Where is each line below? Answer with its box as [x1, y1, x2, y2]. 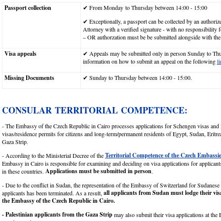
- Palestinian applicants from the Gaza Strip [2, 210, 112, 219]
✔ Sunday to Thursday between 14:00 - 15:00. [82, 73, 194, 81]
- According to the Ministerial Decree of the [2, 151, 105, 159]
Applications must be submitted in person [45, 166, 151, 175]
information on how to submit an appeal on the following [82, 57, 217, 65]
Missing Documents [4, 73, 56, 82]
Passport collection [4, 3, 53, 12]
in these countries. [2, 167, 45, 175]
